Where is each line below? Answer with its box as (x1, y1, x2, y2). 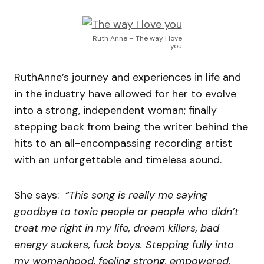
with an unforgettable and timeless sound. (14, 153, 222, 167)
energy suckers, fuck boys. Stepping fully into (14, 237, 234, 252)
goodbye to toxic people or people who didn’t (14, 204, 239, 219)
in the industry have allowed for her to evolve (14, 87, 236, 101)
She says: (14, 188, 65, 203)
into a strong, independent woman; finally (14, 103, 217, 118)
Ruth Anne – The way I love (92, 34, 182, 44)
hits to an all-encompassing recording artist (14, 136, 232, 151)
